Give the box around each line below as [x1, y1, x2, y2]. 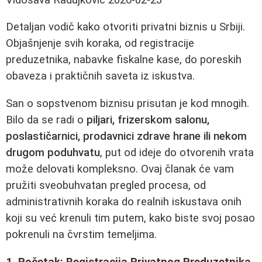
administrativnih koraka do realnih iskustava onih [6, 195, 242, 209]
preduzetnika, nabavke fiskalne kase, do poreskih [6, 53, 242, 67]
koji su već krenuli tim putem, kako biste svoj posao [6, 212, 255, 225]
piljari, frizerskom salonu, [87, 113, 209, 127]
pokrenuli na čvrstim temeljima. [6, 228, 157, 242]
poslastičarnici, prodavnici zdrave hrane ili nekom [6, 130, 247, 143]
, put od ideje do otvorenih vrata [100, 146, 254, 160]
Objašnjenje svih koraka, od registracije [6, 37, 194, 50]
